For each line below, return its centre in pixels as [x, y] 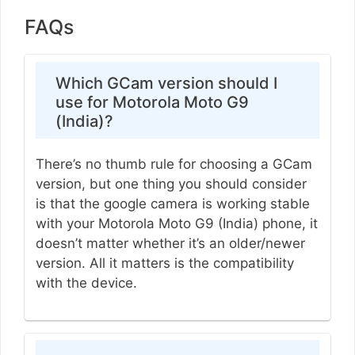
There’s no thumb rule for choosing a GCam [174, 164]
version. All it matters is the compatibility [164, 263]
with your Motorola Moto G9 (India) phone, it [176, 223]
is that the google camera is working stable [172, 203]
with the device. [88, 282]
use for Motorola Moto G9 [152, 102]
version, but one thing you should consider [171, 183]
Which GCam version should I [166, 83]
